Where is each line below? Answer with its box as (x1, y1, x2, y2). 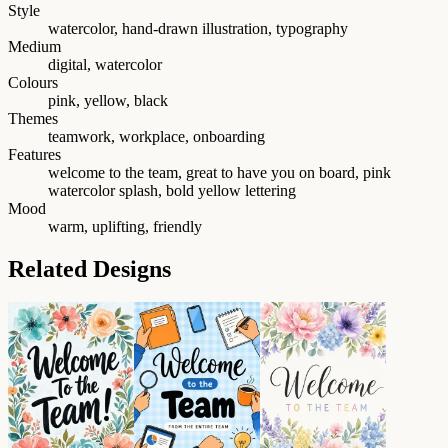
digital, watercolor (48, 55, 162, 73)
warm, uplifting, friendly (48, 217, 202, 235)
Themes (8, 109, 58, 127)
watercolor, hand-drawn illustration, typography (48, 19, 348, 37)
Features (8, 145, 61, 163)
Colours (8, 73, 58, 91)
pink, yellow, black (48, 91, 168, 109)
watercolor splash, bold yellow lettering (48, 181, 296, 199)
